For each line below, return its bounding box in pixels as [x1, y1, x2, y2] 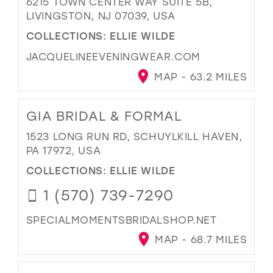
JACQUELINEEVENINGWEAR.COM [26, 50, 200, 63]
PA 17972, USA [26, 144, 101, 157]
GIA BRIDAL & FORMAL [26, 107, 183, 125]
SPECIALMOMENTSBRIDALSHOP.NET [26, 213, 217, 226]
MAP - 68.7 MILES [151, 233, 247, 246]
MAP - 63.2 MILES [151, 70, 247, 83]
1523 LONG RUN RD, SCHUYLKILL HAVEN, [26, 130, 243, 143]
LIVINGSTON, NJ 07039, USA [26, 9, 175, 22]
